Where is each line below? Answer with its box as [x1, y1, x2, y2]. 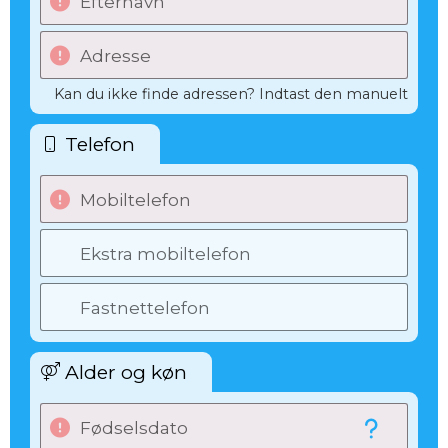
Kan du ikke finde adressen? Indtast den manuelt [54, 85, 408, 103]
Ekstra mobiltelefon [80, 244, 251, 264]
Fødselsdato [80, 418, 188, 438]
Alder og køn [65, 360, 187, 384]
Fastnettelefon [80, 298, 210, 318]
